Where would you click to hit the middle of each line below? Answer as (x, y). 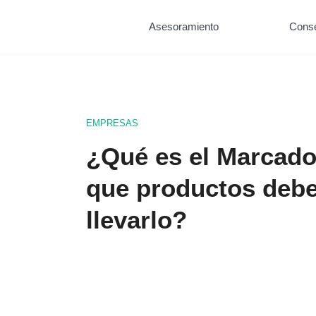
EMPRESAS (112, 123)
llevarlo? (136, 220)
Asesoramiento (183, 26)
